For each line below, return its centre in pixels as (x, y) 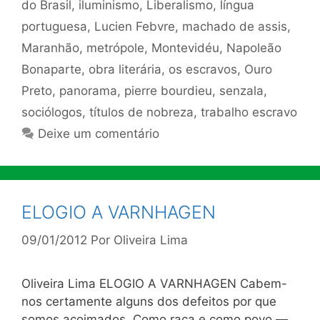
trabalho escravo (249, 112)
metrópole (115, 48)
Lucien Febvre (135, 26)
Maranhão (50, 48)
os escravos (203, 69)
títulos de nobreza (141, 112)
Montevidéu (185, 48)
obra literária (125, 69)
